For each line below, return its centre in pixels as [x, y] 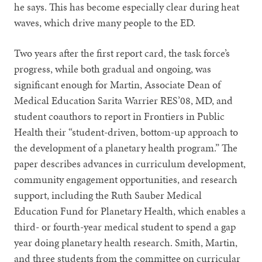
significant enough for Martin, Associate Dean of [118, 84]
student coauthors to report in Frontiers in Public [120, 116]
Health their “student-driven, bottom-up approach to [126, 132]
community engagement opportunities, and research [126, 179]
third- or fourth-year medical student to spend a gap [125, 226]
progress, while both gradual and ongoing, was [113, 68]
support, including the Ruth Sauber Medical [108, 195]
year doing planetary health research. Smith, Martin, [126, 242]
